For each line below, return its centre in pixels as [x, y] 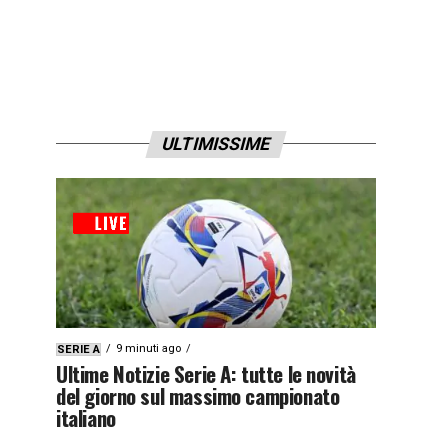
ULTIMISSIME [216, 143]
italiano [86, 417]
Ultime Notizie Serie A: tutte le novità [206, 373]
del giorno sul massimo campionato [198, 395]
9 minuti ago [148, 348]
